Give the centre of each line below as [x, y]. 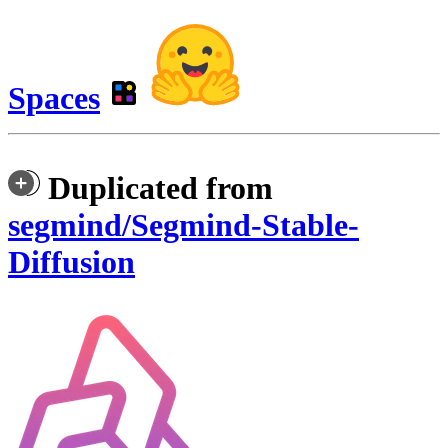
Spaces [54, 98]
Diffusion [71, 262]
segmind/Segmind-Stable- [183, 225]
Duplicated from [160, 188]
